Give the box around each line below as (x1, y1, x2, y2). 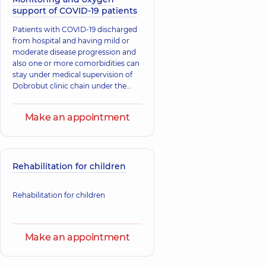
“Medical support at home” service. (12, 92, 137, 102)
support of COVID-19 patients (12, 5, 137, 16)
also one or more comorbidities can (12, 58, 140, 68)
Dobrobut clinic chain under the (12, 81, 126, 90)
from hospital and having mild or (12, 36, 129, 45)
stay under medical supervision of (12, 69, 132, 79)
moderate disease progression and (12, 47, 136, 56)
